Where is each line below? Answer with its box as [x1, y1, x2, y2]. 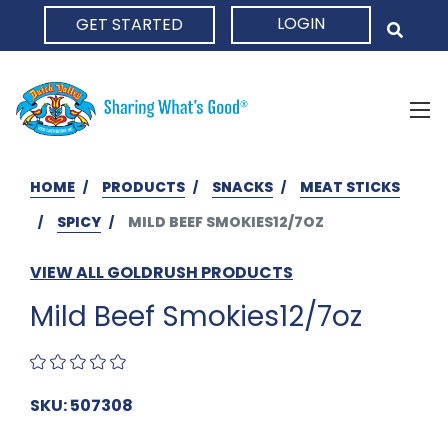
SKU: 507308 [30, 393, 133, 417]
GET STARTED [76, 13, 183, 36]
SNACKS [212, 176, 273, 197]
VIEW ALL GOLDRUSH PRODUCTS [30, 260, 293, 284]
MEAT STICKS [300, 176, 400, 197]
